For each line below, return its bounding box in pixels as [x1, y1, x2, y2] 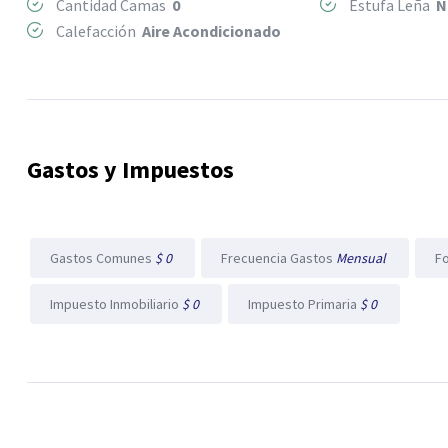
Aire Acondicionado [142, 20, 281, 41]
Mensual [336, 248, 389, 267]
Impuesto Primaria [248, 294, 360, 313]
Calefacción [53, 20, 142, 41]
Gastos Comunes [50, 248, 155, 267]
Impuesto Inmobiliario [50, 294, 182, 313]
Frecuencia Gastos [221, 248, 336, 267]
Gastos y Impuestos [27, 153, 234, 185]
